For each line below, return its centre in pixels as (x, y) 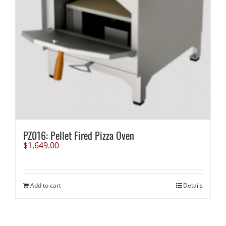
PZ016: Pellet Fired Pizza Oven (78, 135)
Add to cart (45, 185)
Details (193, 185)
